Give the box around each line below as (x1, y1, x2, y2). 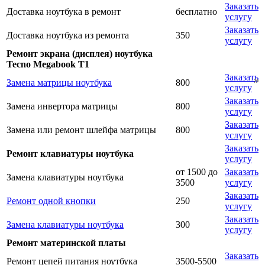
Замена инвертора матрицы (7, 101, 118, 112)
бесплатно (176, 7, 217, 17)
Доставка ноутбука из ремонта (7, 30, 129, 41)
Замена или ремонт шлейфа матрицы (7, 125, 156, 135)
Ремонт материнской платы (7, 238, 126, 248)
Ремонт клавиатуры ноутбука (7, 148, 134, 159)
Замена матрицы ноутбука (7, 77, 112, 88)
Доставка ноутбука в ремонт (7, 7, 121, 17)
